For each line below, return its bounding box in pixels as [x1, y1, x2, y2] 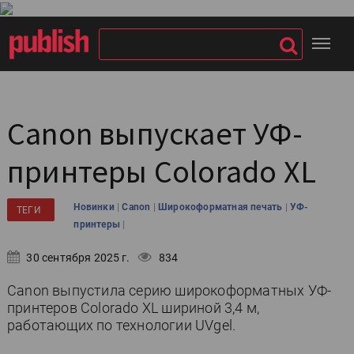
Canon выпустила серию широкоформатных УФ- [7, 282, 332, 299]
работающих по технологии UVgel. [7, 317, 236, 333]
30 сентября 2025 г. [24, 251, 130, 264]
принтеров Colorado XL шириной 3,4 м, [7, 299, 260, 316]
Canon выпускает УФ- [7, 114, 303, 153]
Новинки [73, 201, 117, 213]
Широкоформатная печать [158, 201, 285, 213]
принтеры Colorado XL [7, 152, 316, 191]
